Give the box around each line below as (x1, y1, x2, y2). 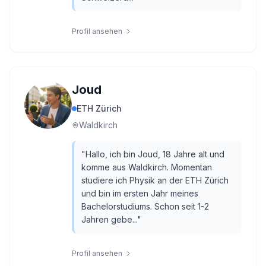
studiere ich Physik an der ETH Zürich (81, 175, 229, 185)
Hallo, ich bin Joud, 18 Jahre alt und (85, 149, 224, 159)
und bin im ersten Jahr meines (81, 188, 198, 198)
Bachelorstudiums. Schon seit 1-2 (81, 201, 209, 211)
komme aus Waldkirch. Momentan (81, 162, 212, 172)
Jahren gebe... (81, 214, 137, 224)
